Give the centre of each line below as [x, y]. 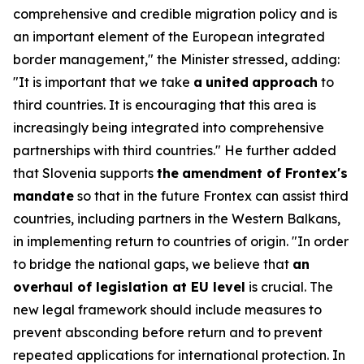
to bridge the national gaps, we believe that [153, 264]
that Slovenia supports [85, 173]
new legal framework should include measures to [167, 310]
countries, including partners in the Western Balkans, [177, 219]
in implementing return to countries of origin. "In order [181, 241]
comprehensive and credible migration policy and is [175, 14]
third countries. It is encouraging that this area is [165, 105]
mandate [43, 196]
